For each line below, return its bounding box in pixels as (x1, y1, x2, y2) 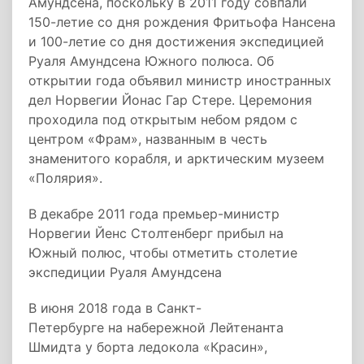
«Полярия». (28, 170, 102, 186)
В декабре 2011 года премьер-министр (28, 206, 279, 222)
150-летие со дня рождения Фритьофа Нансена (28, 14, 336, 30)
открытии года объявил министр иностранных (28, 72, 331, 89)
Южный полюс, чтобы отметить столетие (28, 245, 297, 261)
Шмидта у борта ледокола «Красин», (28, 339, 267, 355)
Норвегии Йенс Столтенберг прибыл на (28, 225, 284, 241)
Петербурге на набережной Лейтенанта (28, 319, 284, 336)
